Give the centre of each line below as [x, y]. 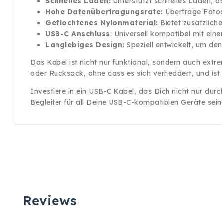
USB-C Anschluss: [79, 34]
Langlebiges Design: [85, 45]
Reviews [50, 200]
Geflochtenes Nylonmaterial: [102, 23]
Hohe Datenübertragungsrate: [104, 12]
